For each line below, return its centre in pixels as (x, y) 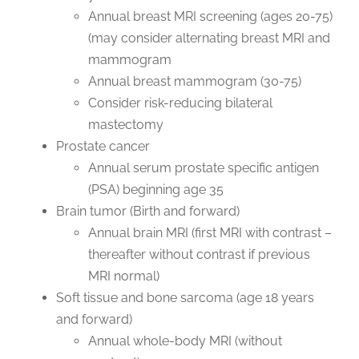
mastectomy (125, 125)
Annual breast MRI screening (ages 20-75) (210, 17)
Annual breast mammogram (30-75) (194, 82)
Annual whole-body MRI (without (185, 341)
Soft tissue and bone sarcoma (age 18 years (185, 298)
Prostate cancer (103, 147)
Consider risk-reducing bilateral (180, 103)
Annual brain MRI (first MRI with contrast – (210, 233)
